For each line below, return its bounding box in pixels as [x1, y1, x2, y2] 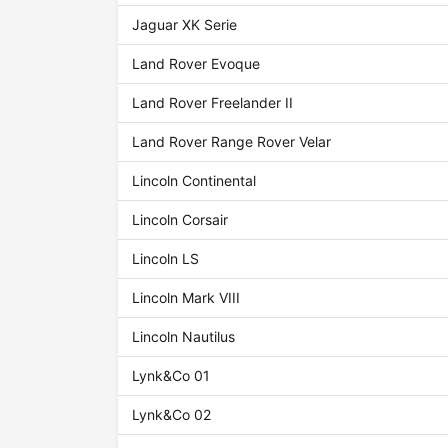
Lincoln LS [132, 250, 200, 268]
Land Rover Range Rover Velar [132, 133, 332, 151]
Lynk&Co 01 [132, 367, 211, 385]
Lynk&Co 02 [132, 406, 212, 424]
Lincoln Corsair [132, 211, 229, 229]
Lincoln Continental [132, 172, 257, 190]
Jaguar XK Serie [132, 16, 238, 34]
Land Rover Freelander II [132, 94, 294, 112]
